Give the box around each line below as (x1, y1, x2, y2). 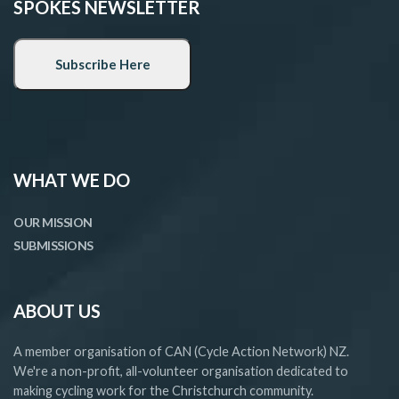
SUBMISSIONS (13, 237, 94, 253)
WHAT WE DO (13, 168, 130, 191)
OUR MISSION (13, 214, 93, 230)
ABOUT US (13, 299, 101, 322)
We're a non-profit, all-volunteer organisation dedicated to (13, 362, 348, 379)
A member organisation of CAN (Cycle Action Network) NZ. (13, 343, 349, 359)
